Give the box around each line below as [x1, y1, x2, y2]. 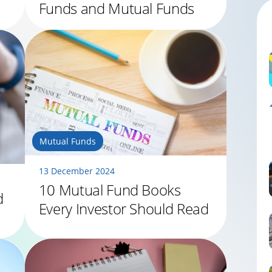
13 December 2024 [38, 165, 115, 177]
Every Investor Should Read [38, 198, 209, 219]
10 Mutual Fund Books [38, 179, 181, 200]
